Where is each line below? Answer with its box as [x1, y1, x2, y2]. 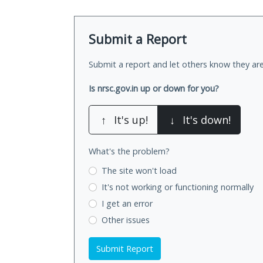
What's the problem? [89, 146, 170, 157]
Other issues [101, 214, 150, 225]
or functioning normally [164, 181, 254, 193]
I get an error [101, 197, 153, 209]
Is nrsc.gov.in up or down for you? [89, 83, 219, 95]
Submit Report [96, 242, 153, 254]
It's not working [101, 181, 164, 193]
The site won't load [101, 165, 177, 177]
